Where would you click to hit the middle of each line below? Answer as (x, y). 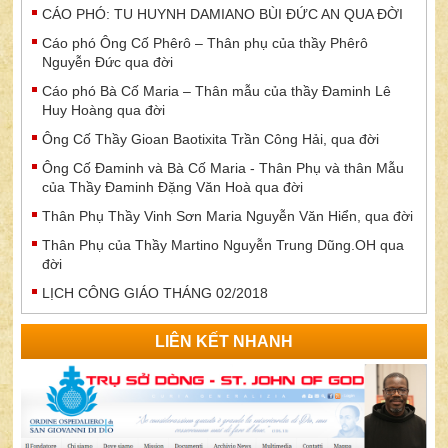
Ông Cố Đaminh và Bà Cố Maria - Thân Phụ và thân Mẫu (223, 168)
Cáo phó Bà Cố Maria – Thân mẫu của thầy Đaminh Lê (217, 91)
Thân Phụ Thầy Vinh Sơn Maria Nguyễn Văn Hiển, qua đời (228, 216)
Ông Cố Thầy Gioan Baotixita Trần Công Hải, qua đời (211, 139)
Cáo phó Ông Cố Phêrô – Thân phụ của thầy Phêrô (205, 43)
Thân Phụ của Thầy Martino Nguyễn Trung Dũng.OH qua (223, 245)
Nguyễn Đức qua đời (108, 62)
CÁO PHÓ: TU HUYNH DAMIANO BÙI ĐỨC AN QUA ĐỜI (223, 14)
